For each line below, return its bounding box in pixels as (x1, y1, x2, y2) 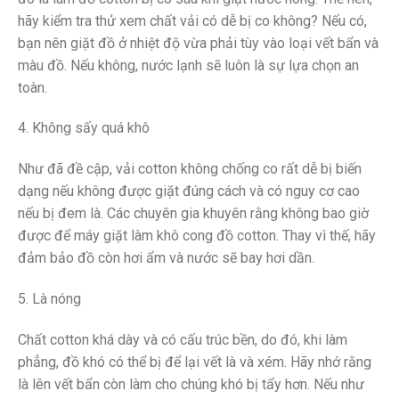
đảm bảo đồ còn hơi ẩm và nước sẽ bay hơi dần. (18, 249, 314, 267)
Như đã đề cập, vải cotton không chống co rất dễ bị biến (18, 160, 362, 178)
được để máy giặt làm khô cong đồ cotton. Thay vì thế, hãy (18, 227, 376, 245)
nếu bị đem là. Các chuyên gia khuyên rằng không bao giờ (18, 205, 369, 223)
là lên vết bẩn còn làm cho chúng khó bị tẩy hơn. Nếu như (18, 375, 364, 393)
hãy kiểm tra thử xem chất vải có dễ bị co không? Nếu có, (18, 12, 367, 29)
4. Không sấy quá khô (18, 119, 150, 137)
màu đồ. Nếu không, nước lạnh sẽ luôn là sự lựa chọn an (18, 56, 359, 74)
